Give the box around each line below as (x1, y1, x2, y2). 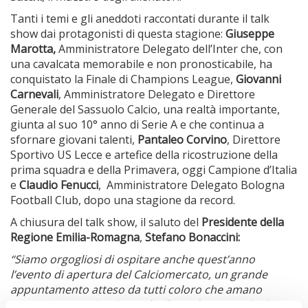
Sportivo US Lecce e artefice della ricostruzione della (10, 147, 278, 162)
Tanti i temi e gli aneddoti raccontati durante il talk (10, 11, 269, 26)
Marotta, (10, 41, 58, 56)
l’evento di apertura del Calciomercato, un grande (10, 267, 267, 282)
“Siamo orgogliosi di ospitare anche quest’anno (10, 252, 255, 267)
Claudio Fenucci (19, 177, 98, 192)
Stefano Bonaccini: (145, 230, 240, 245)
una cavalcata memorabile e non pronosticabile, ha (10, 56, 272, 71)
